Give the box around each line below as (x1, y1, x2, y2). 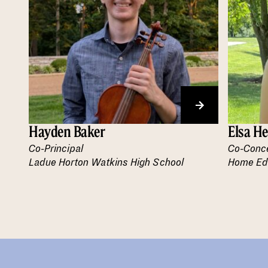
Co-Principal (29, 144, 83, 154)
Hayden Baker (29, 122, 105, 141)
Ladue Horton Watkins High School (29, 157, 184, 168)
